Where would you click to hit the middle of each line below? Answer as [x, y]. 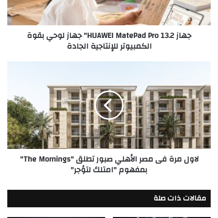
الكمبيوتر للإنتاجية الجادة [109, 46]
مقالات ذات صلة [180, 198]
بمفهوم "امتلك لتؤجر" [109, 170]
